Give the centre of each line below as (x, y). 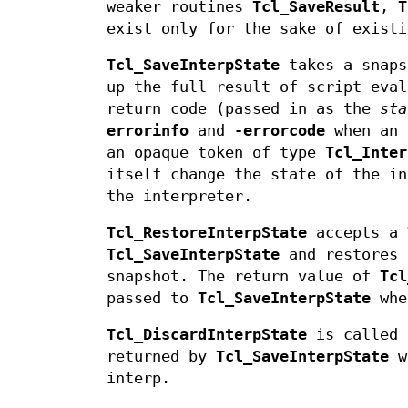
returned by (161, 357)
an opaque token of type (216, 153)
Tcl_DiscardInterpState (207, 335)
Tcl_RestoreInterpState (207, 233)
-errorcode (280, 131)
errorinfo (148, 131)
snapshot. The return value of (243, 277)
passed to (152, 299)
